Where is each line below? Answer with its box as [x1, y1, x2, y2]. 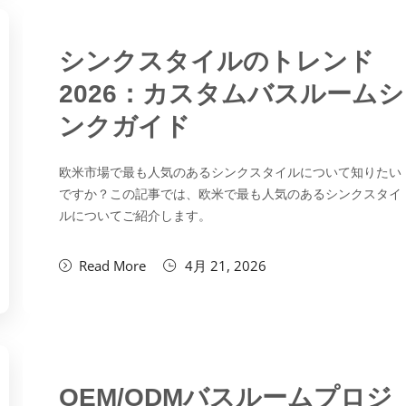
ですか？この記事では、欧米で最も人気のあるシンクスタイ [59, 187, 402, 201]
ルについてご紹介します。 [59, 208, 212, 223]
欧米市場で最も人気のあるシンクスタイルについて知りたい [59, 165, 402, 179]
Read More [79, 256, 147, 275]
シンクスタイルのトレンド [59, 47, 375, 75]
